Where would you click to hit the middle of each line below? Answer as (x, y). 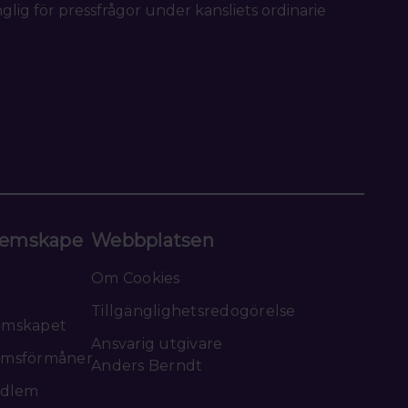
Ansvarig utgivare (157, 344)
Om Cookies (136, 279)
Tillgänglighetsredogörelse (194, 311)
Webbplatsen (153, 241)
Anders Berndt (147, 366)
